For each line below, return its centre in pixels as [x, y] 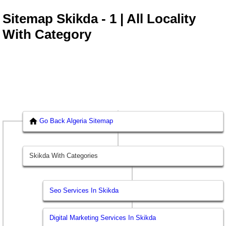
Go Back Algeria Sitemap [76, 121]
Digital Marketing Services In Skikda [103, 218]
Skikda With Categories [64, 156]
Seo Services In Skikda [84, 190]
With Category [47, 35]
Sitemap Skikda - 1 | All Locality [99, 19]
